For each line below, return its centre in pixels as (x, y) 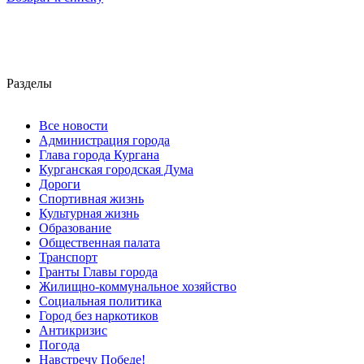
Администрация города (104, 141)
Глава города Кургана (99, 155)
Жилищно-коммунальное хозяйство (138, 287)
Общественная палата (100, 243)
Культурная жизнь (89, 214)
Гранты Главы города (98, 272)
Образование (75, 228)
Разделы (29, 84)
